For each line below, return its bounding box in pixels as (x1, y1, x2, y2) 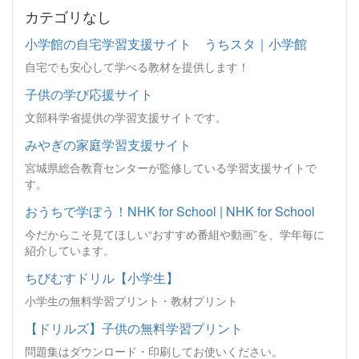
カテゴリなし (25, 6, 111, 27)
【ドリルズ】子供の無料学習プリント (25, 319, 243, 338)
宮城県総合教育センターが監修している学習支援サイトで (25, 159, 317, 176)
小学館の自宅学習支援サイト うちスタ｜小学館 (25, 34, 307, 54)
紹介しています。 (25, 242, 115, 259)
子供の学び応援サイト (25, 85, 153, 104)
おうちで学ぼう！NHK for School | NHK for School (25, 202, 315, 221)
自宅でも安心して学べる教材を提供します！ (25, 58, 249, 75)
